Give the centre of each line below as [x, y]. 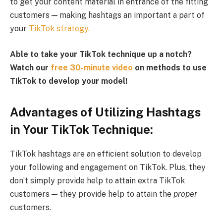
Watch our [30, 67]
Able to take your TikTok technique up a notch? [101, 54]
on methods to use [170, 67]
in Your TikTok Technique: [82, 130]
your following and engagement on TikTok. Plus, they [108, 167]
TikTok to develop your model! [69, 81]
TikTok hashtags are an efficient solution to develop [106, 154]
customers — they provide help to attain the [92, 194]
